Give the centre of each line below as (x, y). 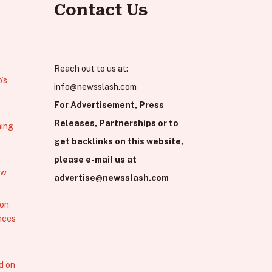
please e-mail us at (96, 160)
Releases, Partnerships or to (117, 124)
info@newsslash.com (96, 87)
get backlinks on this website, (119, 142)
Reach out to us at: (91, 69)
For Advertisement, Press (109, 105)
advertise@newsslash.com (112, 178)
